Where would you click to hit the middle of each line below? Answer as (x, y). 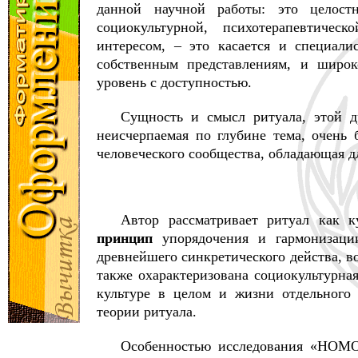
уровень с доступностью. (174, 82)
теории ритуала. (147, 312)
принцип (125, 238)
